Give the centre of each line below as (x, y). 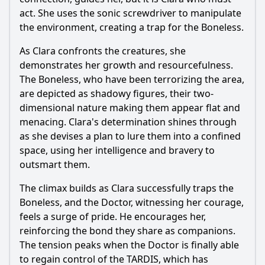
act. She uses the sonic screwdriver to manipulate (130, 13)
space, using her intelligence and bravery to (117, 150)
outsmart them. (55, 164)
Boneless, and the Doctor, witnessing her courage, (132, 202)
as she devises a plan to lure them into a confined (130, 136)
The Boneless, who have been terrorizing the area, (132, 79)
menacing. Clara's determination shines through (128, 122)
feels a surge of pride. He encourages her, (113, 216)
